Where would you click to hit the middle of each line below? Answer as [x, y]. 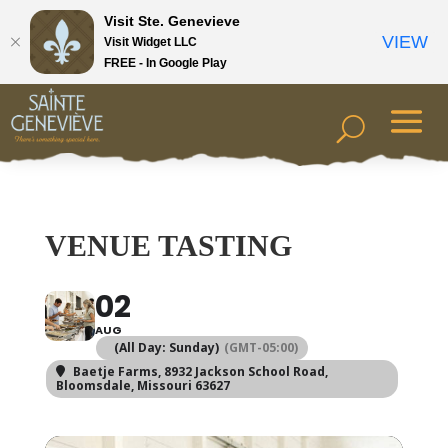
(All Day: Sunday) [166, 347]
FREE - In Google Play [165, 62]
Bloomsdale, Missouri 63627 [142, 385]
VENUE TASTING [168, 245]
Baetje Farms [115, 371]
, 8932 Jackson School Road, [242, 371]
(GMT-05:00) [260, 347]
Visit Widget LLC [150, 41]
